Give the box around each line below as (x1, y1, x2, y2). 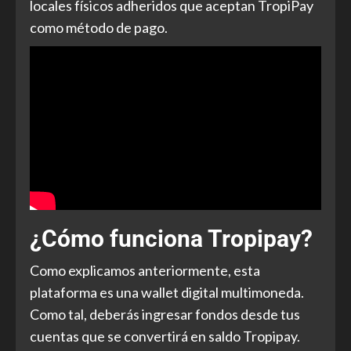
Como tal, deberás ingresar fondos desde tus (30, 306, 300, 324)
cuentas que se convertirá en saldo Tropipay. (30, 327, 300, 346)
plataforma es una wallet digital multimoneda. (30, 284, 304, 302)
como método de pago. (30, 19, 168, 37)
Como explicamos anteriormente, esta (30, 262, 260, 280)
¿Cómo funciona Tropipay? (30, 225, 313, 253)
